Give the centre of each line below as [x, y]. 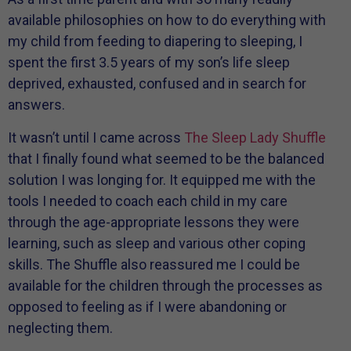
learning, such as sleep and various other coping [157, 243]
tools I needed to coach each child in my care [148, 201]
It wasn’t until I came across [96, 137]
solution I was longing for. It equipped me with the [162, 179]
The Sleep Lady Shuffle [255, 137]
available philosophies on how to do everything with [167, 20]
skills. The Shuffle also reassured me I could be [154, 264]
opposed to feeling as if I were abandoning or [147, 306]
